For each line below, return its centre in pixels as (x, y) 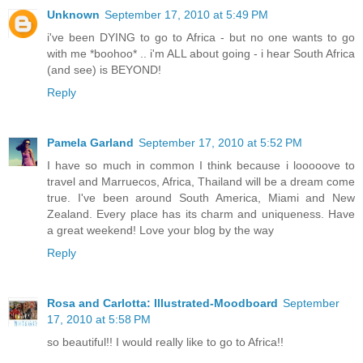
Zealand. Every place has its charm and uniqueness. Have (201, 214)
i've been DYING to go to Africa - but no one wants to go (201, 38)
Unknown (73, 15)
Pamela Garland (90, 143)
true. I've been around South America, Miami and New (201, 198)
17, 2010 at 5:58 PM (99, 320)
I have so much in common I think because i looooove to (201, 166)
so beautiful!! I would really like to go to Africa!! (165, 342)
